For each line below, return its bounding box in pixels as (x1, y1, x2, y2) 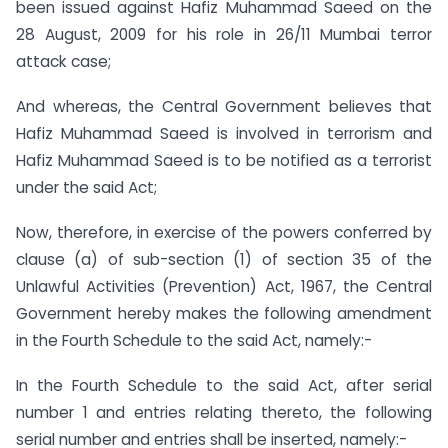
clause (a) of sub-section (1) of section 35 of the (16, 248, 432, 270)
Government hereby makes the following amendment (16, 302, 432, 324)
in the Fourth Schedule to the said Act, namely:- (16, 329, 372, 351)
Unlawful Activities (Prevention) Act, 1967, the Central (16, 275, 432, 297)
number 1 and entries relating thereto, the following (16, 401, 432, 423)
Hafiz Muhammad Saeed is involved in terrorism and (16, 123, 432, 145)
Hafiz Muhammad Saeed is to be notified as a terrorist (16, 150, 432, 172)
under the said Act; (16, 177, 157, 199)
